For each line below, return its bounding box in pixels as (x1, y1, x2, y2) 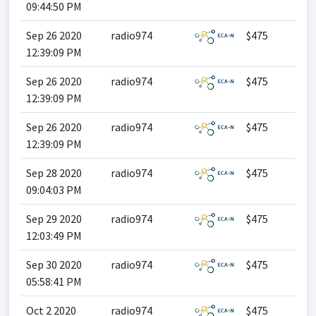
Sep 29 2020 (26, 212, 82, 226)
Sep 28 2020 (26, 166, 82, 180)
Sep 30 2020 (26, 257, 82, 272)
